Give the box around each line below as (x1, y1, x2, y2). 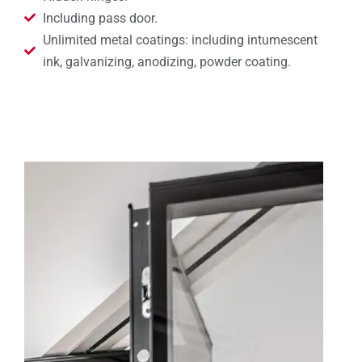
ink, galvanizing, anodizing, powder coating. (42, 53, 291, 69)
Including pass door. (42, 10, 158, 26)
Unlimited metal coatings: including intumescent (42, 32, 318, 48)
